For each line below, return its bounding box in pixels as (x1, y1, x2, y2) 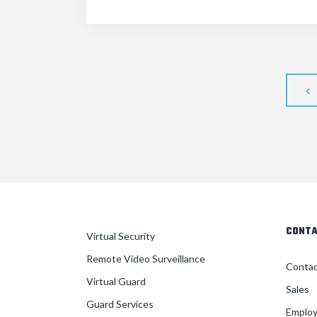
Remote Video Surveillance (86, 252, 205, 265)
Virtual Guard (86, 275, 146, 287)
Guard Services (86, 297, 154, 310)
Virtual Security (86, 229, 155, 242)
